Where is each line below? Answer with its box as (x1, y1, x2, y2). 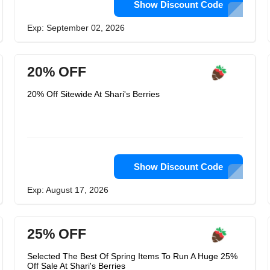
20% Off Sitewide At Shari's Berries (27, 89, 160, 99)
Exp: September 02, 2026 (27, 23, 125, 33)
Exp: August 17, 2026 (27, 185, 108, 195)
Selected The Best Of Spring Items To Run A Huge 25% (27, 251, 237, 261)
